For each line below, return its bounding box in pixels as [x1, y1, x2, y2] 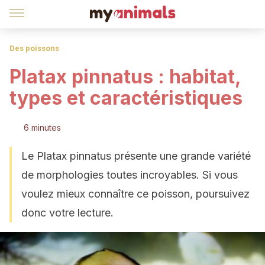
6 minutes [24, 122, 61, 132]
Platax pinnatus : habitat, [9, 65, 241, 88]
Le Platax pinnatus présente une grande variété [21, 150, 251, 162]
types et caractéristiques [9, 86, 243, 109]
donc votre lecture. [21, 206, 114, 219]
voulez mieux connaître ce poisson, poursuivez [21, 188, 250, 200]
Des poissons [9, 44, 59, 53]
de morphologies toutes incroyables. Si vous [21, 169, 238, 181]
